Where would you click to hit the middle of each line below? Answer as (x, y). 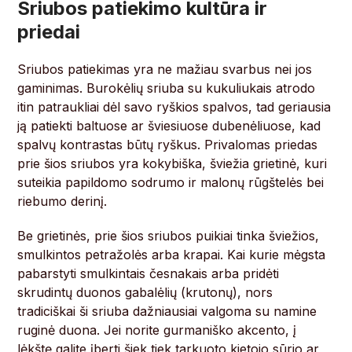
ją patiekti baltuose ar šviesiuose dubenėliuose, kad (169, 126)
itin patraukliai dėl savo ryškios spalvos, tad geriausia (174, 107)
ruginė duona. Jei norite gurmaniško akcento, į (157, 330)
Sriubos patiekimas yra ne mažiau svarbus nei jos (165, 70)
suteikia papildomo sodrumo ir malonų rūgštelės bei (171, 183)
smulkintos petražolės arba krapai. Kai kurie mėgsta (172, 255)
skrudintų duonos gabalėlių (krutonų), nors (145, 293)
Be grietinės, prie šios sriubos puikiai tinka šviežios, (169, 236)
